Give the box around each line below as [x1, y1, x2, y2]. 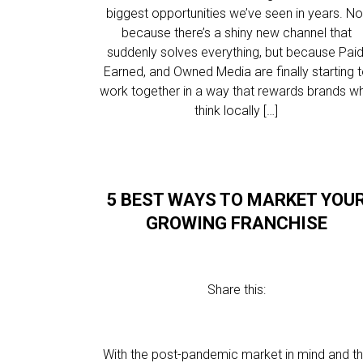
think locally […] [194, 103, 279, 118]
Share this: [207, 282, 266, 297]
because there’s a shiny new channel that [121, 25, 352, 41]
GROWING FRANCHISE [145, 213, 327, 233]
